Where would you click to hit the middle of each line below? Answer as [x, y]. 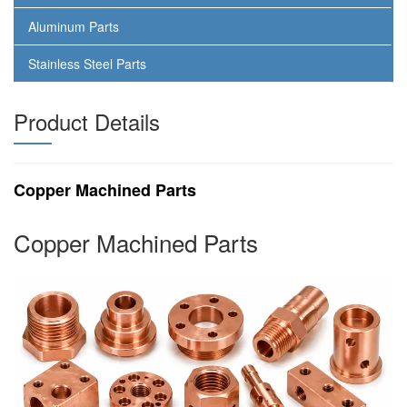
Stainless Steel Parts [87, 64]
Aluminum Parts [74, 27]
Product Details [87, 122]
